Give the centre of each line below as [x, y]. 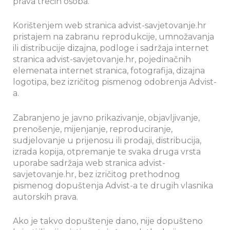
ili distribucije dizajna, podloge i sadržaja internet [111, 48]
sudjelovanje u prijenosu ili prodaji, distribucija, [107, 140]
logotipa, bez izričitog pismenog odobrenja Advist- [115, 82]
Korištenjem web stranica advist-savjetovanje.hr [111, 26]
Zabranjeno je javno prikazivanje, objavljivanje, [106, 118]
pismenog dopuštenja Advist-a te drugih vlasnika [113, 185]
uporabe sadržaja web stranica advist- [89, 163]
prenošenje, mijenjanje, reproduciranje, [93, 129]
